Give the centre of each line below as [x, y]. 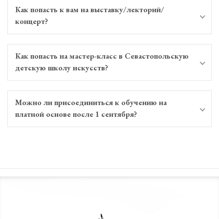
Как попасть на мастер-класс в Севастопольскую [102, 56]
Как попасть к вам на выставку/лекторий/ [90, 9]
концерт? [32, 21]
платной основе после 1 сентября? [76, 114]
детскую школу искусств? [62, 67]
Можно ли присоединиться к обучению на [91, 102]
